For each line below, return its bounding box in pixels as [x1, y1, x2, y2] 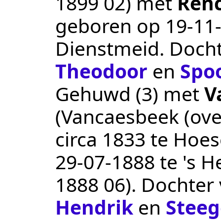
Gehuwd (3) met [55, 80, 204, 107]
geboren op [55, 12, 165, 38]
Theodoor [55, 57, 147, 84]
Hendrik [55, 193, 133, 220]
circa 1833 [55, 125, 146, 152]
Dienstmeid [55, 35, 159, 61]
